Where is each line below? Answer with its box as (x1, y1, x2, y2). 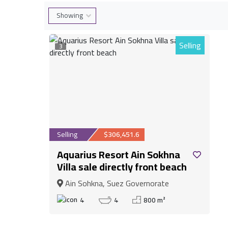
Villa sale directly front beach (57, 157, 187, 176)
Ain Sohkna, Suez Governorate (63, 175, 169, 191)
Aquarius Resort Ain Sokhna (57, 145, 181, 164)
